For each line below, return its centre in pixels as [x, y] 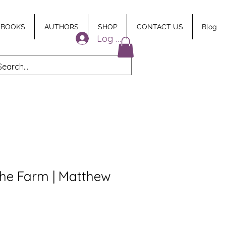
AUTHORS [61, 27]
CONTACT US [160, 27]
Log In [110, 38]
